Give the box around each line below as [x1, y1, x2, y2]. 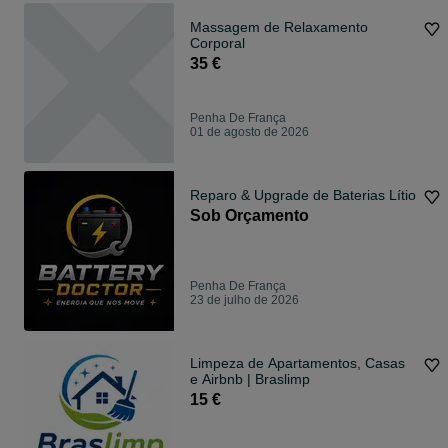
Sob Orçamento [190, 207, 309, 225]
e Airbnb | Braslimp [190, 371, 310, 388]
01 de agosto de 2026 [190, 125, 309, 140]
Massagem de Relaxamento [190, 19, 368, 36]
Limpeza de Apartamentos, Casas [190, 355, 405, 372]
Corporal [190, 35, 245, 52]
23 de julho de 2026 [190, 293, 299, 308]
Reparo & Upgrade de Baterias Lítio [190, 187, 416, 204]
